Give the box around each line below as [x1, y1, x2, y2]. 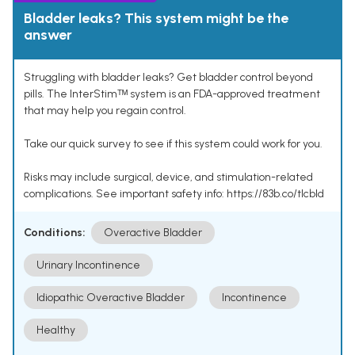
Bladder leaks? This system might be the [24, 10, 288, 28]
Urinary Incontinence [36, 258, 140, 273]
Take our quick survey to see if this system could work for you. [24, 137, 323, 151]
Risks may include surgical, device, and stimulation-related [24, 170, 313, 185]
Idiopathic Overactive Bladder [36, 291, 185, 305]
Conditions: [24, 226, 86, 240]
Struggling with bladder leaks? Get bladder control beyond [24, 71, 313, 85]
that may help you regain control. [24, 104, 186, 118]
